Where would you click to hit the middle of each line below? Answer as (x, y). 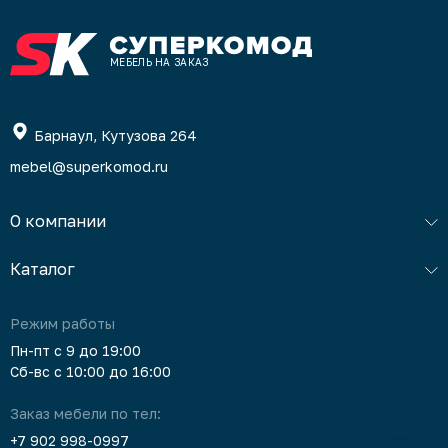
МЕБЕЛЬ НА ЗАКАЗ (159, 62)
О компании (58, 221)
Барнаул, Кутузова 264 (115, 135)
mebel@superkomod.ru (89, 166)
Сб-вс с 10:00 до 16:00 (90, 371)
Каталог (42, 269)
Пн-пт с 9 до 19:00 (75, 350)
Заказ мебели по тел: (85, 413)
